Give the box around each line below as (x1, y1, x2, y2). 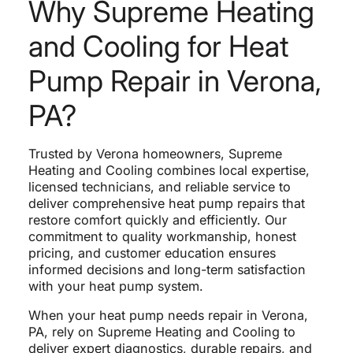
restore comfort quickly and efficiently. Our (28, 211, 287, 228)
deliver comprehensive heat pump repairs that (28, 195, 305, 211)
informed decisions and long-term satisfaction (28, 261, 306, 277)
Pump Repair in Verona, (28, 62, 321, 98)
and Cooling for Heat (28, 28, 288, 64)
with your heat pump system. (28, 277, 203, 294)
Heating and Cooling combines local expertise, (28, 162, 310, 178)
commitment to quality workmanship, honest (28, 228, 296, 244)
